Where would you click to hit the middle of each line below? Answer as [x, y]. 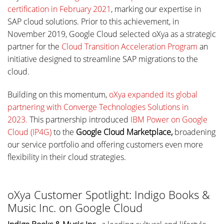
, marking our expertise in [156, 9]
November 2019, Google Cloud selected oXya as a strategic [112, 34]
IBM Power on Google [169, 120]
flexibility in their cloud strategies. [67, 157]
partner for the [34, 47]
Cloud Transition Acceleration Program [129, 47]
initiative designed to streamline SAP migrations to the [103, 59]
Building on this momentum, [58, 95]
